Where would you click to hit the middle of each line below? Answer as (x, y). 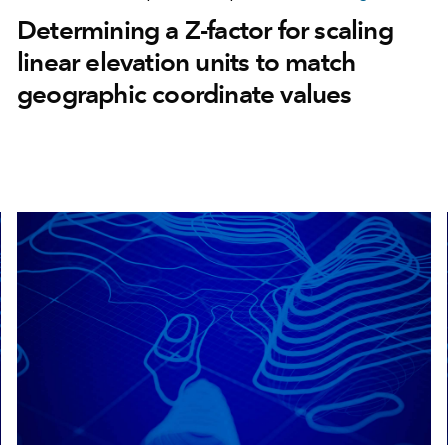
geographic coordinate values (184, 94)
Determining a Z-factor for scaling (204, 30)
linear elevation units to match (186, 62)
